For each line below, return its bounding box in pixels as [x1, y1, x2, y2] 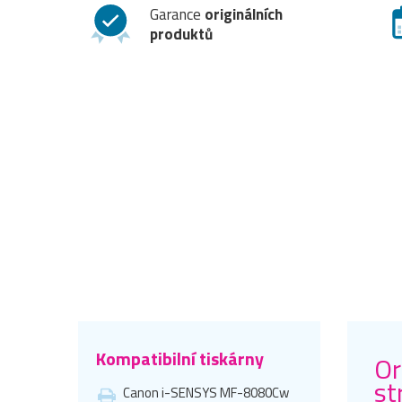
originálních [205, 2, 283, 26]
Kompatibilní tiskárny [96, 344, 264, 372]
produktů [150, 22, 213, 46]
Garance [150, 2, 205, 26]
